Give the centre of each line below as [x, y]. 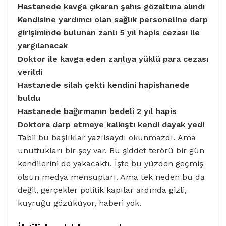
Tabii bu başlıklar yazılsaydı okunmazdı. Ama [107, 138]
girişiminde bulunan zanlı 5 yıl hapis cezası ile [109, 33]
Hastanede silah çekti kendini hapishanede [104, 85]
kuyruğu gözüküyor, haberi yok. [79, 203]
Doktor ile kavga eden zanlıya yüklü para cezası [113, 59]
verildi [30, 72]
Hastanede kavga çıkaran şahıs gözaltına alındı [111, 7]
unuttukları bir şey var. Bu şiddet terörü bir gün [111, 151]
